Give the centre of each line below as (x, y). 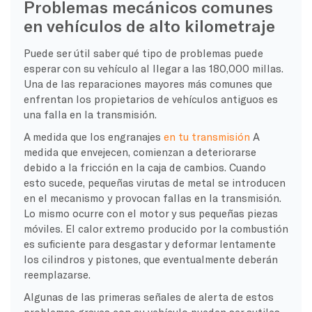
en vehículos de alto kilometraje (149, 25)
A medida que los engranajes (93, 136)
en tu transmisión (206, 136)
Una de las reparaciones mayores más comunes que (148, 83)
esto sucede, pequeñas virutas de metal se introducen (154, 182)
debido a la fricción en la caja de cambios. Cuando (145, 167)
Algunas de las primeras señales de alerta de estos (148, 296)
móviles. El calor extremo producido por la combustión (156, 228)
